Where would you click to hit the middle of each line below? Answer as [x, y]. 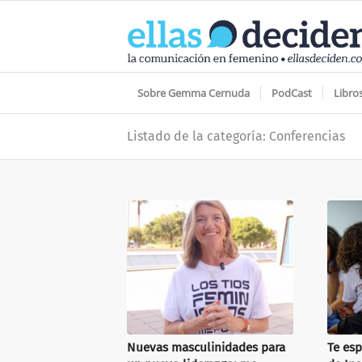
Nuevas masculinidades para [206, 348]
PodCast [292, 93]
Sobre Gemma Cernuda [194, 93]
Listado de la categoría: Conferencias [236, 136]
